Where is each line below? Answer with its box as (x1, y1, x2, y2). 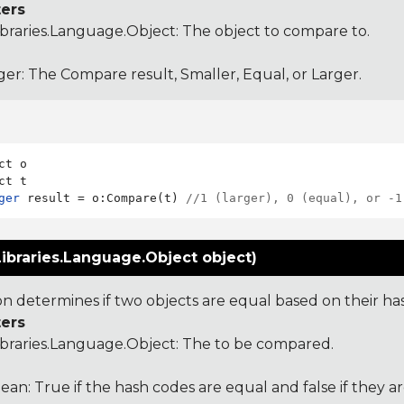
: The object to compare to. (175, 23, 370, 41)
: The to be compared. (175, 335, 334, 353)
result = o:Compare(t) (20, 191, 187, 206)
